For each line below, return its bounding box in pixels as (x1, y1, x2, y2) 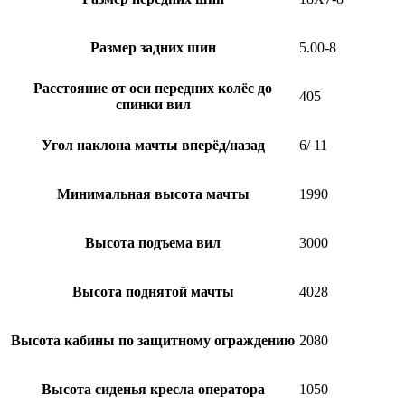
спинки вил (115, 96, 191, 112)
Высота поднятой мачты (71, 283, 234, 299)
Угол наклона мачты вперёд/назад (41, 137, 265, 153)
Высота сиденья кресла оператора (41, 381, 265, 397)
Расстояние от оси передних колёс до (33, 80, 272, 96)
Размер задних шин (89, 39, 216, 55)
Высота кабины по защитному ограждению (11, 332, 295, 348)
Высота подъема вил (85, 234, 221, 250)
